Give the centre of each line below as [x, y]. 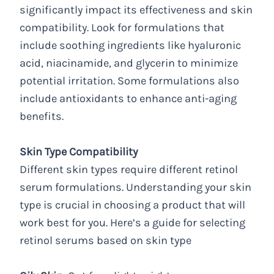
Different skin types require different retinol [129, 170]
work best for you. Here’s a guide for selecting [133, 223]
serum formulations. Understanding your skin [136, 187]
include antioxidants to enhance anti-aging [128, 99]
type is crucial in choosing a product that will [133, 205]
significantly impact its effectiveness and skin [136, 10]
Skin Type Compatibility [79, 152]
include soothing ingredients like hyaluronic [131, 46]
